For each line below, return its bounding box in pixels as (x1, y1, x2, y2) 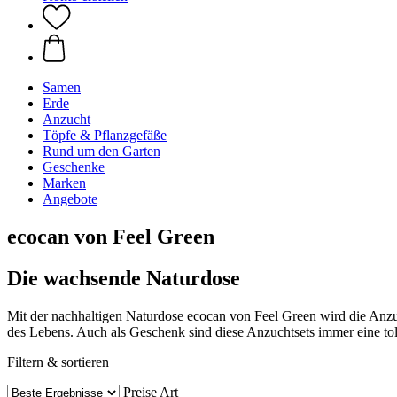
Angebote (43, 191, 97, 206)
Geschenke (43, 160, 105, 175)
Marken (43, 175, 86, 191)
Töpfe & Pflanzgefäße (43, 128, 167, 143)
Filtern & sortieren (7, 354, 109, 370)
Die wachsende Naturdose (7, 266, 240, 290)
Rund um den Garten (43, 144, 160, 159)
